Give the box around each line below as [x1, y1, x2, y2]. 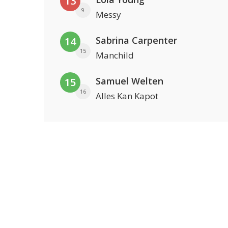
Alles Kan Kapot [96, 90, 158, 102]
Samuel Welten [96, 75, 163, 87]
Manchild [96, 49, 134, 61]
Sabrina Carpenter [96, 34, 177, 46]
